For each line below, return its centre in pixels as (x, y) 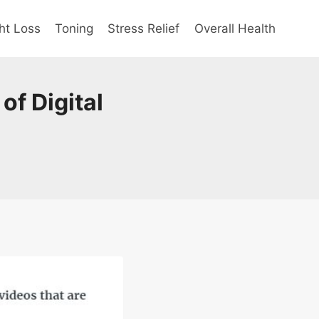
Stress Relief (144, 28)
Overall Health (235, 28)
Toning (74, 28)
